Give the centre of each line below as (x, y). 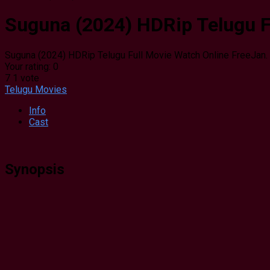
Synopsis (35, 169)
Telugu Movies (36, 89)
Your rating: (29, 66)
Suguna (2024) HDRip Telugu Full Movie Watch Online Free (128, 55)
